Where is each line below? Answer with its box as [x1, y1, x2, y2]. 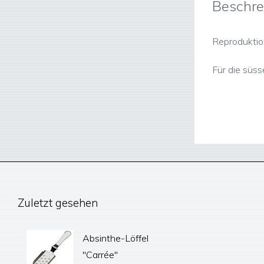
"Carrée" [82, 249, 118, 260]
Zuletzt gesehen [18, 196, 98, 210]
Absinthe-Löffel [82, 232, 148, 244]
